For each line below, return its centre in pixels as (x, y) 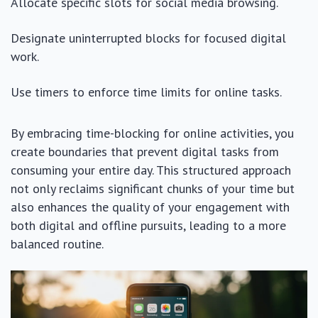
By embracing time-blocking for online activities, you (152, 133)
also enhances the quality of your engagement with (150, 207)
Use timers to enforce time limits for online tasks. (146, 92)
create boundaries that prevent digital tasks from (145, 152)
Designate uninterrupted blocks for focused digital (148, 38)
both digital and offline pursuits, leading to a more (148, 225)
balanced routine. (57, 244)
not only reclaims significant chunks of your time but (153, 188)
